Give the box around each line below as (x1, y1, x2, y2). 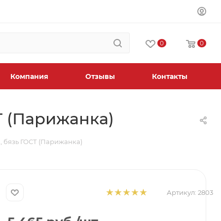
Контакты (151, 72, 187, 81)
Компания (10, 72, 48, 81)
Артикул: (167, 188, 197, 196)
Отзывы (85, 72, 115, 81)
